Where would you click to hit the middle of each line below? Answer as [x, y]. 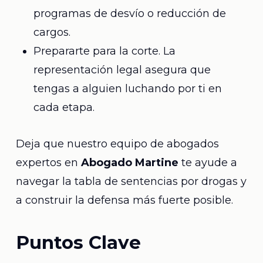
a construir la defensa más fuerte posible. [124, 200]
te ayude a [208, 163]
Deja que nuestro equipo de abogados [117, 144]
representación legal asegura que [122, 70]
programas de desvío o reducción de [129, 14]
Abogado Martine [129, 163]
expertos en [48, 163]
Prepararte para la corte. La [104, 51]
